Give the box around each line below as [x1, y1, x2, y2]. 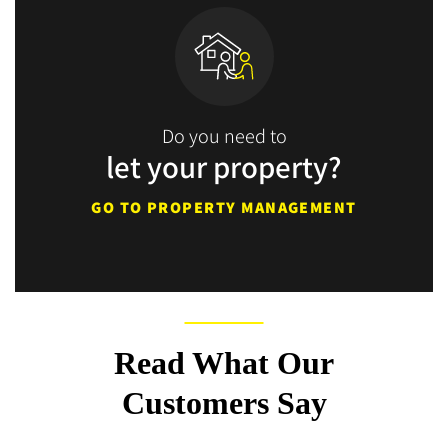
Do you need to [161, 122, 287, 148]
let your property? [106, 145, 342, 186]
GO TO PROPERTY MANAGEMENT [91, 196, 357, 218]
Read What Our [114, 344, 334, 381]
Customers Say [121, 384, 327, 421]
